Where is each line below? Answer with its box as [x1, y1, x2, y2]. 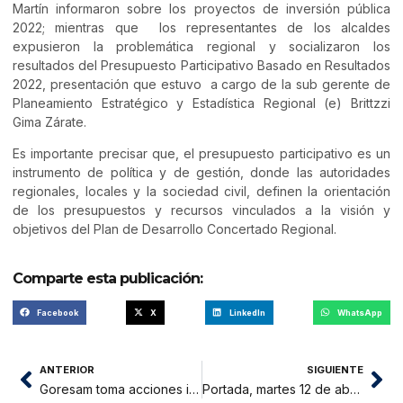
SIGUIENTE [307, 363, 363, 376]
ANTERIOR [40, 363, 94, 376]
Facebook [37, 307, 78, 318]
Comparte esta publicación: [13, 269, 202, 287]
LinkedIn [228, 307, 265, 318]
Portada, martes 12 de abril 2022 [349, 381, 360, 397]
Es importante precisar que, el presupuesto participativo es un [13, 146, 390, 162]
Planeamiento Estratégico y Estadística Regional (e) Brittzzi [13, 94, 390, 111]
